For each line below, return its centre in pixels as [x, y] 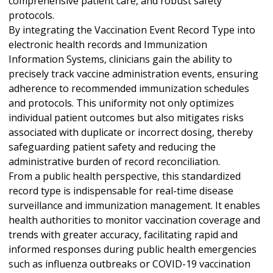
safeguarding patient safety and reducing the [112, 147]
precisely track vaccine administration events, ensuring [133, 73]
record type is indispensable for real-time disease [121, 190]
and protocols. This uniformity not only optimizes [121, 103]
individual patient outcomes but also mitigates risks [126, 117]
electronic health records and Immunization [108, 44]
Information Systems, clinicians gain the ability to [120, 59]
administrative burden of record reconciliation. [114, 161]
